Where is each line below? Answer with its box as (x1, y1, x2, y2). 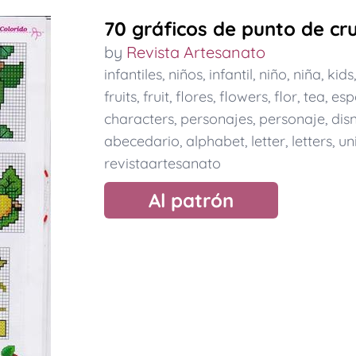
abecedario (103, 132, 180, 150)
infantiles (103, 65, 162, 83)
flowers (219, 87, 268, 106)
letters (291, 132, 332, 150)
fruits (103, 87, 137, 106)
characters (103, 110, 174, 128)
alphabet (185, 132, 245, 150)
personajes (180, 110, 253, 128)
